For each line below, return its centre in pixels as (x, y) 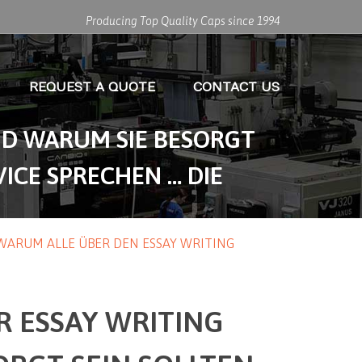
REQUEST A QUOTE (93, 87)
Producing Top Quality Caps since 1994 (183, 21)
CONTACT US (236, 87)
